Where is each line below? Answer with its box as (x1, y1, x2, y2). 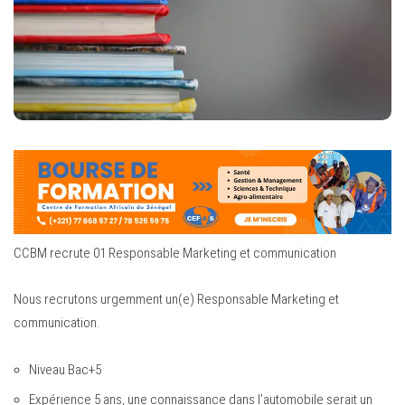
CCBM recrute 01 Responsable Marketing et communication (14, 244, 336, 261)
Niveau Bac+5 (29, 361, 101, 378)
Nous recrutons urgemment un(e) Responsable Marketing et (14, 291, 339, 308)
